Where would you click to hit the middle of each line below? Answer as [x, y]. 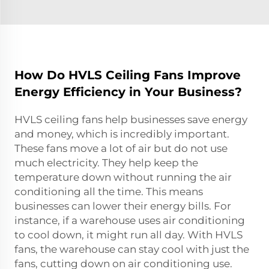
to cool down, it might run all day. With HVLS [128, 234]
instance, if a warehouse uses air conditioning [130, 220]
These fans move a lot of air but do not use [121, 148]
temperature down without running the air [123, 177]
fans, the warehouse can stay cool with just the [132, 249]
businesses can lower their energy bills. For [123, 206]
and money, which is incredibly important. [122, 134]
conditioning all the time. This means [109, 191]
